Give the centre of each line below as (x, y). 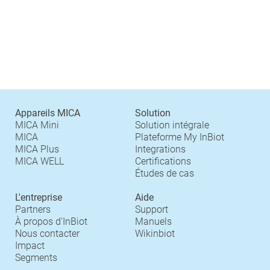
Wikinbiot (155, 234)
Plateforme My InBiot (180, 137)
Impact (30, 246)
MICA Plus (37, 149)
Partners (33, 209)
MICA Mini (37, 125)
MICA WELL (39, 161)
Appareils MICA (48, 113)
